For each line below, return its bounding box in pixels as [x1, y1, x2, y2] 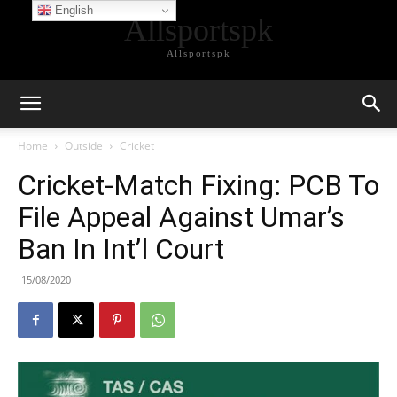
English [51, 3, 93, 17]
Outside [65, 138, 103, 153]
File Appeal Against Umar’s [18, 200, 345, 234]
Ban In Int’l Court [18, 232, 224, 266]
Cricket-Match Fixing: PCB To [18, 168, 379, 202]
